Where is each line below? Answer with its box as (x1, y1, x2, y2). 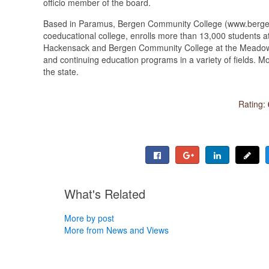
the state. (43, 65, 79, 77)
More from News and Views (64, 223, 169, 236)
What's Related (64, 184, 145, 202)
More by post (64, 211, 114, 224)
